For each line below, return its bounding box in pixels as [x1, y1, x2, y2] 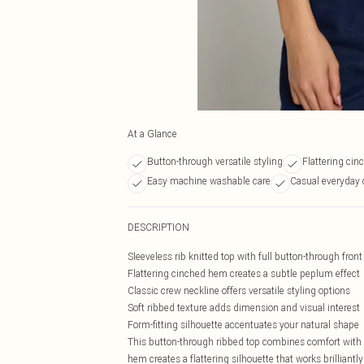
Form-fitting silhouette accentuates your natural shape [128, 318, 359, 331]
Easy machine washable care [147, 175, 271, 187]
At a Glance [128, 128, 177, 140]
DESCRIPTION [128, 221, 189, 233]
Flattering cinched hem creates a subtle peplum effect [128, 267, 360, 279]
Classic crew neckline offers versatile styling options [128, 284, 350, 297]
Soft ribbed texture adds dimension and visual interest [128, 301, 360, 314]
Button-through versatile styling [147, 155, 283, 167]
